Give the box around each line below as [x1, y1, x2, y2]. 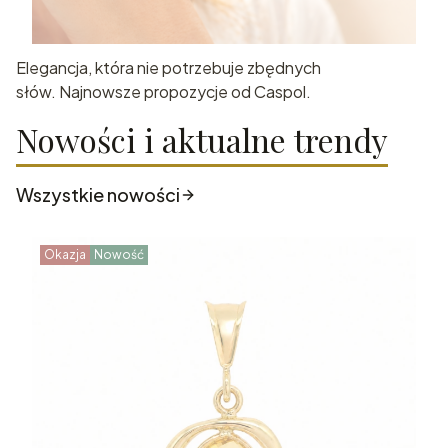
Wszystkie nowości [16, 182, 180, 206]
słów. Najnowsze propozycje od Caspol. [16, 80, 314, 102]
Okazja [44, 246, 86, 262]
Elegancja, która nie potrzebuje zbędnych [16, 56, 321, 78]
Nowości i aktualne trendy [16, 117, 388, 161]
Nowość [94, 246, 144, 262]
